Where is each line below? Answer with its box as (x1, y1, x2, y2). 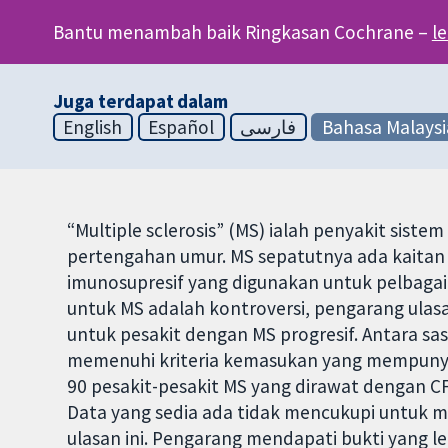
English (63, 114, 123, 139)
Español (148, 114, 215, 139)
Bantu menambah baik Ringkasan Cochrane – (52, 19, 432, 44)
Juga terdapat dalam (52, 88, 228, 113)
